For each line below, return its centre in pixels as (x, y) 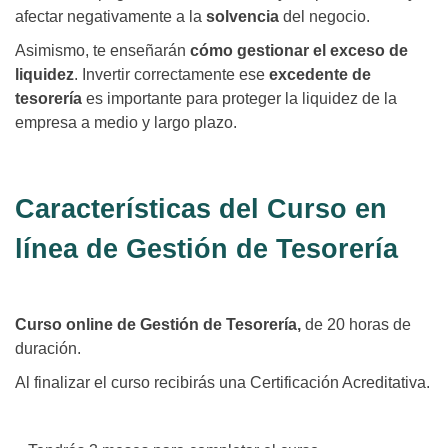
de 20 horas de (358, 325)
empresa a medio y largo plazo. (126, 123)
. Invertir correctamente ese (169, 75)
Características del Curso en (201, 209)
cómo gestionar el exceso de (299, 51)
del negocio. (324, 17)
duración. (48, 349)
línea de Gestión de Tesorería (206, 249)
